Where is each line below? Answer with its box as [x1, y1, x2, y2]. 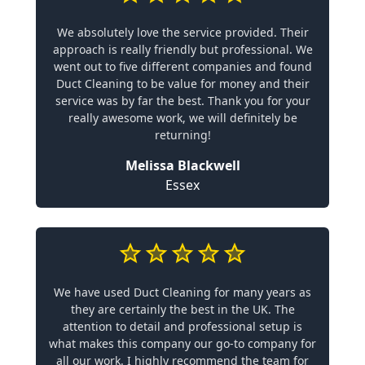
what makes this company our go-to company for [49, 335, 316, 351]
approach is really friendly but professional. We [52, 41, 313, 57]
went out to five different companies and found [53, 58, 312, 74]
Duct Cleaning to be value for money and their [55, 75, 310, 91]
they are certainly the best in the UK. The [70, 301, 295, 317]
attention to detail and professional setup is [63, 318, 302, 334]
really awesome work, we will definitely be [68, 109, 297, 125]
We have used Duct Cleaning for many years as [54, 284, 311, 300]
